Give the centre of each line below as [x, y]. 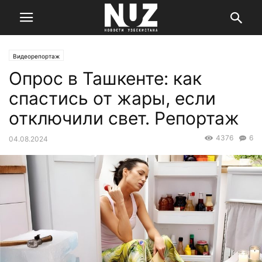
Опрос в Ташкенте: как [105, 78]
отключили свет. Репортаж [124, 118]
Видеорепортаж [36, 56]
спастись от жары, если [112, 98]
